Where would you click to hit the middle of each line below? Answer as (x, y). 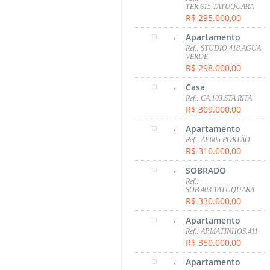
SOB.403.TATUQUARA (220, 190)
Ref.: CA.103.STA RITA (219, 98)
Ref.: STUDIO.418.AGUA (224, 48)
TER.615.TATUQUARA (220, 6)
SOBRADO (206, 170)
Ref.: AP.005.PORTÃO (218, 140)
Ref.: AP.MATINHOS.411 (222, 231)
